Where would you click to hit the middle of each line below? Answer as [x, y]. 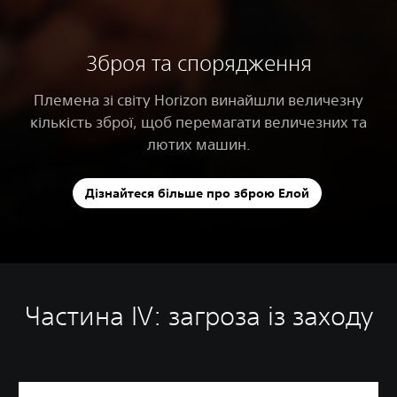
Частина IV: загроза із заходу [198, 315]
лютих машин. [198, 144]
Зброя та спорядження [198, 62]
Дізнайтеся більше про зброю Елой [197, 194]
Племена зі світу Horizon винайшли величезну [198, 99]
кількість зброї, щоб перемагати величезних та [198, 121]
